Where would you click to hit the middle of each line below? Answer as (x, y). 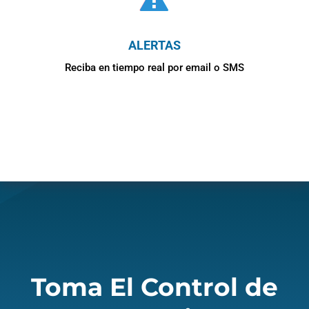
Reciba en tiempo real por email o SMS (154, 67)
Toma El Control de (154, 287)
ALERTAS (154, 45)
